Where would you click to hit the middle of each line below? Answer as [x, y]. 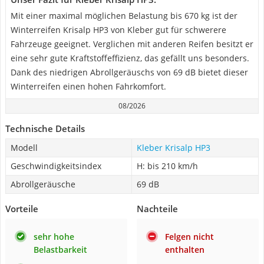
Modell [24, 148]
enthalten [185, 250]
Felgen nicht [189, 237]
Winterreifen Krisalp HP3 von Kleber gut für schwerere [118, 30]
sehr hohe [54, 237]
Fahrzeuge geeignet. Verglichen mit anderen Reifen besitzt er [132, 44]
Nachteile [157, 209]
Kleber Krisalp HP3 [174, 148]
